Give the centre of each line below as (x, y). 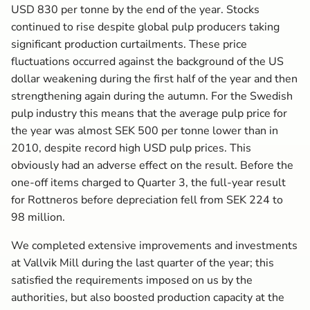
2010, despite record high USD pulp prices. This (131, 148)
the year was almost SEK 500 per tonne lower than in (145, 131)
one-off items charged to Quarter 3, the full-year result (148, 183)
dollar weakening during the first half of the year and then (154, 79)
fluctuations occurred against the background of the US (147, 62)
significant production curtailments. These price (129, 44)
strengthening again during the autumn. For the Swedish (152, 96)
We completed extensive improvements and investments (154, 246)
